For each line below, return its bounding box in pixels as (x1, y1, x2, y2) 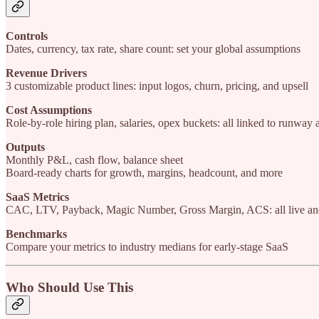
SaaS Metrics (6, 191, 69, 204)
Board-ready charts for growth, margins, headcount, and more (6, 167, 283, 179)
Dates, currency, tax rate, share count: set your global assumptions (6, 43, 300, 56)
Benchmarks (6, 228, 67, 241)
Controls (6, 30, 48, 43)
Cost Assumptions (6, 104, 92, 117)
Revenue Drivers (6, 67, 87, 80)
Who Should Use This (6, 280, 133, 296)
